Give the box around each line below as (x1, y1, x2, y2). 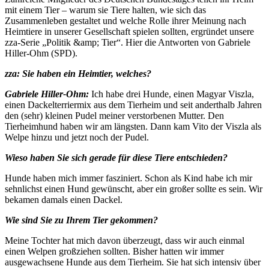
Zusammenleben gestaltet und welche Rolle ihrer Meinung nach (5, 15, 246, 26)
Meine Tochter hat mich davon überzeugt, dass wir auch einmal (5, 235, 244, 246)
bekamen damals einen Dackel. (5, 194, 122, 205)
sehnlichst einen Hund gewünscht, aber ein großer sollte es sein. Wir (5, 183, 262, 194)
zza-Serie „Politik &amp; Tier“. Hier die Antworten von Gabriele (5, 37, 250, 47)
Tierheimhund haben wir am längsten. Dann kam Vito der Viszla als (5, 121, 261, 131)
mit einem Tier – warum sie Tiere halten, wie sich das (5, 4, 206, 15)
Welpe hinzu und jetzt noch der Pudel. (5, 131, 149, 142)
